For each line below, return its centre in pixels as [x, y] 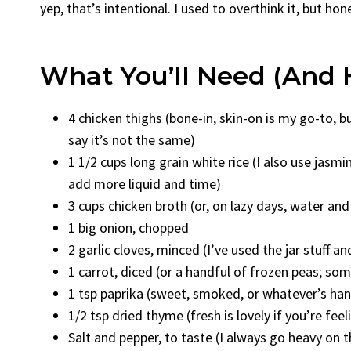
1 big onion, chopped [128, 228]
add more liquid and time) [145, 184]
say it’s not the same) [132, 140]
